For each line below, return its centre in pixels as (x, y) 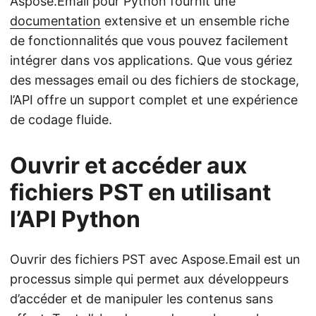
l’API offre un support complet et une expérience (154, 100)
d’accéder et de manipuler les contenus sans (141, 299)
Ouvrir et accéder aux (128, 165)
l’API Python (75, 219)
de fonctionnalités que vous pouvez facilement (149, 41)
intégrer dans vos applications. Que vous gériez (151, 60)
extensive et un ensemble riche (195, 21)
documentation (55, 21)
